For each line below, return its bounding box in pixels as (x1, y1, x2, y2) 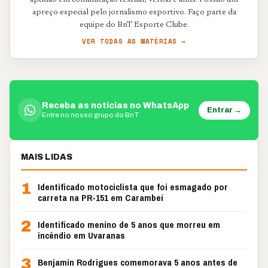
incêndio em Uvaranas (38, 229, 125, 242)
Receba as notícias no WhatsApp (42, 101, 189, 110)
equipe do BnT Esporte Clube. (79, 21, 189, 29)
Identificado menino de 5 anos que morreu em (38, 218, 220, 231)
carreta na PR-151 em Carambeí (38, 191, 163, 204)
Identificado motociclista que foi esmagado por (38, 181, 228, 193)
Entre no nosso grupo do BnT (42, 111, 139, 118)
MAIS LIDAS (21, 153, 72, 162)
